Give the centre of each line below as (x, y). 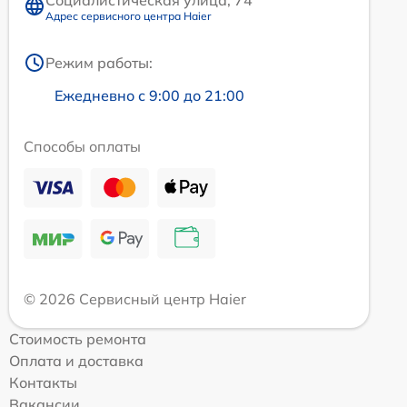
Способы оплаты (82, 146)
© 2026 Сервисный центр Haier (135, 298)
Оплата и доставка (76, 360)
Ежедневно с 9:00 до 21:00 (149, 95)
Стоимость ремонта (78, 338)
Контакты (43, 382)
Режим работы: (99, 62)
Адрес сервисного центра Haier (128, 15)
